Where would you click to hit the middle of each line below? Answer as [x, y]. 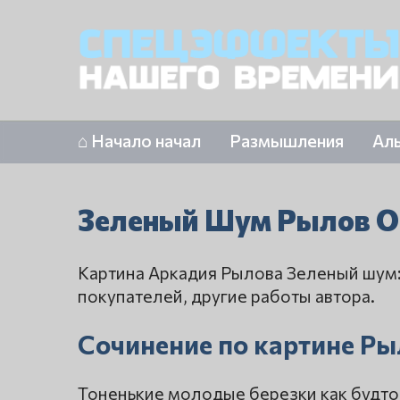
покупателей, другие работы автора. [226, 296]
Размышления [287, 141]
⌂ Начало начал [139, 141]
